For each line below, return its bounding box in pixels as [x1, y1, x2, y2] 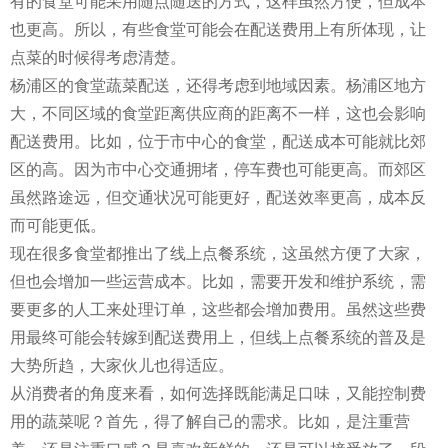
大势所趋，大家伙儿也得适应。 [10, 356, 234, 374]
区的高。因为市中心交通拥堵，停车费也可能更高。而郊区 [10, 160, 426, 178]
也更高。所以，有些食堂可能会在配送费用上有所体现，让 [10, 20, 426, 38]
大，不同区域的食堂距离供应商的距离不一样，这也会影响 [10, 104, 426, 122]
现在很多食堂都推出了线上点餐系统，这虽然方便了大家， [10, 244, 426, 262]
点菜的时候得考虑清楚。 [10, 48, 186, 66]
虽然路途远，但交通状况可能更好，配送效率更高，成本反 [10, 188, 426, 206]
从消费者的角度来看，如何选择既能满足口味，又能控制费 [10, 384, 426, 402]
